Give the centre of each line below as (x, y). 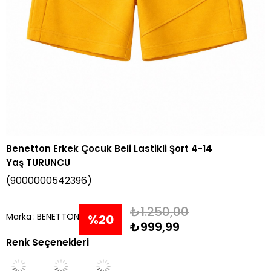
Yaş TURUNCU (38, 162)
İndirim (102, 250)
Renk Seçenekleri (47, 242)
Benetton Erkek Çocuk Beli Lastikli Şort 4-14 (109, 148)
